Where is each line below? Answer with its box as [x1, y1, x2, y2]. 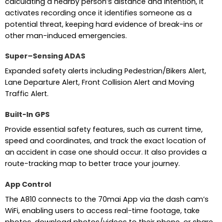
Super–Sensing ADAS [4, 51, 85, 61]
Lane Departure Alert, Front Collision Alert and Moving [4, 77, 194, 88]
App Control [4, 179, 51, 190]
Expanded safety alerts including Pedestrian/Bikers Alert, [4, 66, 206, 76]
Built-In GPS [4, 110, 50, 120]
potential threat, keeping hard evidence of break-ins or [4, 19, 203, 29]
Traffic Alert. [4, 89, 49, 99]
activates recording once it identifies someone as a [4, 7, 192, 18]
